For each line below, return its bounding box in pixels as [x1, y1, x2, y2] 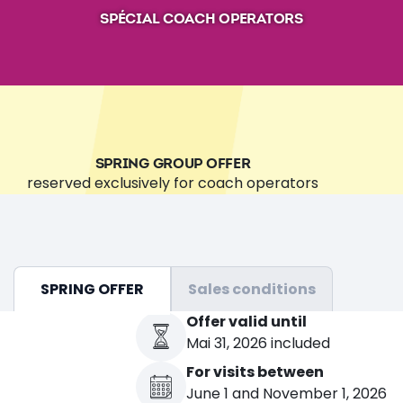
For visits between [186, 362, 325, 382]
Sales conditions [187, 278, 316, 300]
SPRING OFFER [40, 278, 144, 300]
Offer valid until [186, 311, 308, 332]
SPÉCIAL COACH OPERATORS [100, 13, 303, 27]
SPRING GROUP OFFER [94, 157, 251, 172]
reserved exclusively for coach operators [27, 173, 318, 193]
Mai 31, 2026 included [186, 333, 331, 354]
